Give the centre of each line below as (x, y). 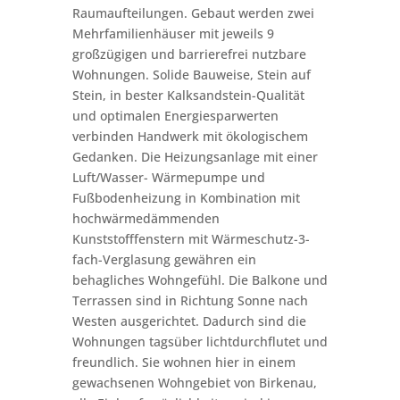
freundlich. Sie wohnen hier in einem (183, 362)
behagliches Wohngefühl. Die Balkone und (200, 280)
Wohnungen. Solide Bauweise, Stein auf (191, 75)
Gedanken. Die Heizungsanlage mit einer (195, 157)
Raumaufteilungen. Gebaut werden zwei (193, 13)
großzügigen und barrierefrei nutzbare (189, 54)
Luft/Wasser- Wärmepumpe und (168, 177)
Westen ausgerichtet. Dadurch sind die (189, 321)
